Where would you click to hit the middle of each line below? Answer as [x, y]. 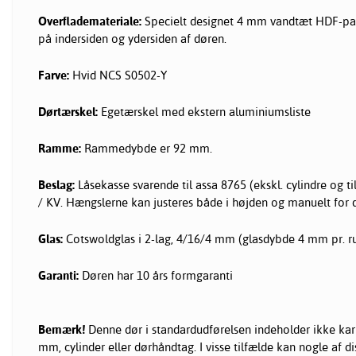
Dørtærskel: [70, 112]
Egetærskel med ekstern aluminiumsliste [206, 112]
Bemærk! [62, 330]
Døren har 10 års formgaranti [157, 276]
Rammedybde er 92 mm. [148, 149]
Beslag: [58, 185]
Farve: [55, 75]
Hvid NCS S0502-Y [120, 75]
